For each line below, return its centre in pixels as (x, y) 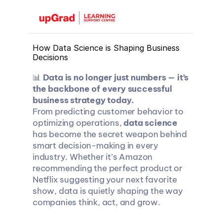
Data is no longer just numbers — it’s (115, 77)
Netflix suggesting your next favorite (105, 180)
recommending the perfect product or (107, 168)
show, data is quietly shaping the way (108, 191)
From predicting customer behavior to (108, 111)
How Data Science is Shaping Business (106, 48)
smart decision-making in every (95, 146)
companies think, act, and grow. (96, 202)
